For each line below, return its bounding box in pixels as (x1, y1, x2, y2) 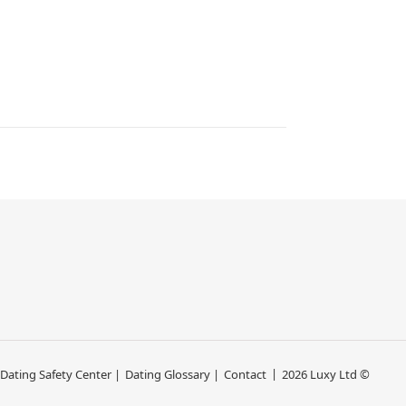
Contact (224, 366, 266, 382)
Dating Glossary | (125, 366, 219, 382)
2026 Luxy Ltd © (282, 366, 370, 382)
